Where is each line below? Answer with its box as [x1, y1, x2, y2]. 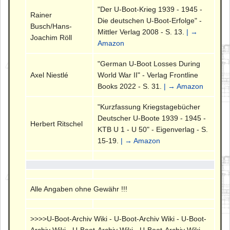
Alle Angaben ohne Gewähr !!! [30, 185, 128, 194]
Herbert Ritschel [30, 120, 83, 128]
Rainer [30, 11, 52, 20]
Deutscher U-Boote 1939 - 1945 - [98, 114, 206, 123]
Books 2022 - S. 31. [98, 82, 164, 91]
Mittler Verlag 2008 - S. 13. [98, 28, 187, 36]
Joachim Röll [30, 33, 72, 42]
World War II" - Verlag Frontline [98, 71, 199, 80]
